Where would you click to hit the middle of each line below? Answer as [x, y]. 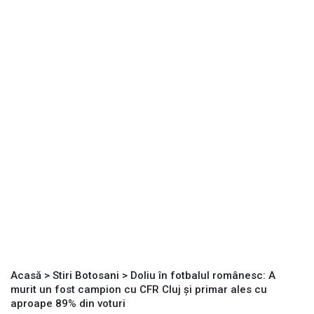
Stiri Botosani [86, 276]
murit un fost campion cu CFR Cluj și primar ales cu [139, 290]
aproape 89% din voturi [68, 304]
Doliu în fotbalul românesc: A [203, 276]
